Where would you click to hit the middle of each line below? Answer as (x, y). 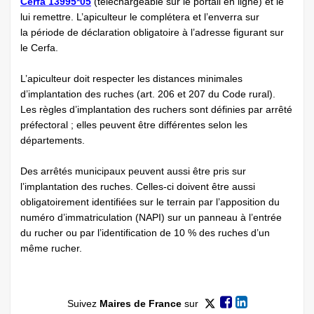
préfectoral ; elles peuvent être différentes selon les (134, 125)
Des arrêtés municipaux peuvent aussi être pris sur (133, 171)
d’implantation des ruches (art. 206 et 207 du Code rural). (148, 94)
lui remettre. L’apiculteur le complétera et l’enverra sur (140, 17)
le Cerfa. (39, 48)
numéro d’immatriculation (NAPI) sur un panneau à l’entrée (151, 218)
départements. (53, 141)
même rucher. (51, 248)
